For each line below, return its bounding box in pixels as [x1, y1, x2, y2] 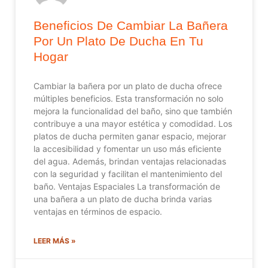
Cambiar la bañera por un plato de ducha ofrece [33, 80, 222, 91]
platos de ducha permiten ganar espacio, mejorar [33, 130, 226, 141]
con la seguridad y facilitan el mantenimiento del [33, 168, 222, 179]
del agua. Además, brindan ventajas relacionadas [33, 156, 226, 166]
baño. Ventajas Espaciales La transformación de [33, 181, 220, 191]
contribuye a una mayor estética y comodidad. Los [33, 118, 232, 129]
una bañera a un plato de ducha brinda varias [33, 193, 212, 204]
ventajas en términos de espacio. [33, 206, 162, 217]
